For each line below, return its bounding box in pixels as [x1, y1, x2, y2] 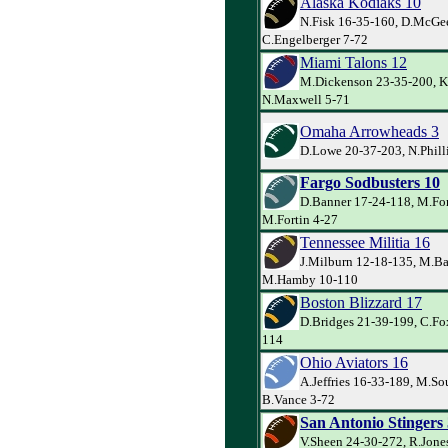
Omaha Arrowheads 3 [300, 122, 439, 140]
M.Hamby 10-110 [262, 271, 358, 287]
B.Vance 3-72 [262, 391, 335, 407]
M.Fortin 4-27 [262, 211, 338, 227]
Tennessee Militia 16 [300, 233, 430, 251]
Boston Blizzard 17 [300, 293, 422, 311]
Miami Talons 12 [300, 53, 407, 71]
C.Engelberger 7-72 [262, 31, 368, 47]
